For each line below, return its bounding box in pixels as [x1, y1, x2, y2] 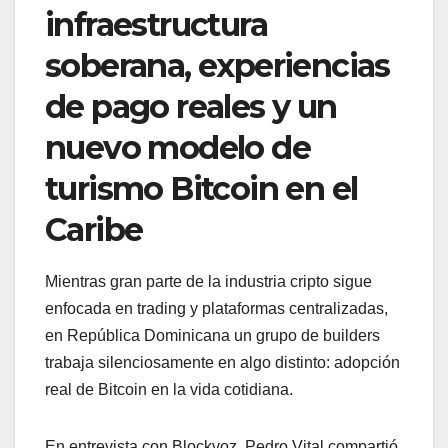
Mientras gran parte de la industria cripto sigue [45, 272, 372, 290]
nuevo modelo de [45, 127, 310, 167]
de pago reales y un [45, 86, 337, 126]
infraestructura [45, 4, 267, 44]
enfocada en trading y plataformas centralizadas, [45, 299, 388, 317]
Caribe [45, 209, 143, 249]
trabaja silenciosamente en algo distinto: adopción [45, 353, 400, 371]
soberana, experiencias [45, 45, 390, 85]
